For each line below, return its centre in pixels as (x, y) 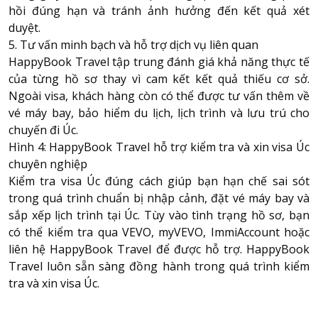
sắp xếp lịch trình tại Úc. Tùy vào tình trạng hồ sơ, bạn (159, 215)
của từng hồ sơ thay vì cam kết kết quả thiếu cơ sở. (159, 78)
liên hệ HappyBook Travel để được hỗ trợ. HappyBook (159, 249)
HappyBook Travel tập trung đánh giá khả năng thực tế (159, 61)
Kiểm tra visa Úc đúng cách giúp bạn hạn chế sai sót (159, 181)
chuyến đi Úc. (43, 130)
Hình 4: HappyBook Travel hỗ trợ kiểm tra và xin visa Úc (159, 147)
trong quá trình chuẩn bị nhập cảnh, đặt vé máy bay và (159, 198)
